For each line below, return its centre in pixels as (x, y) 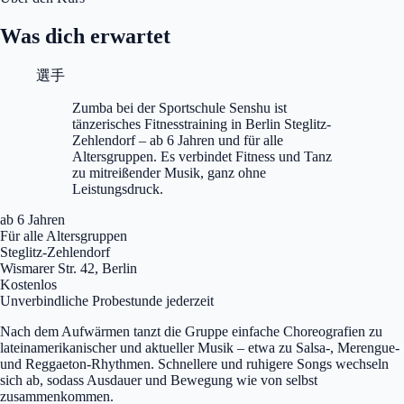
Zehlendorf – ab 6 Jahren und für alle (178, 140)
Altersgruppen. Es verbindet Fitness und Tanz (202, 156)
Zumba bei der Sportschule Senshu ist (179, 107)
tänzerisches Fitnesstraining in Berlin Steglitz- (202, 124)
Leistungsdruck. (118, 188)
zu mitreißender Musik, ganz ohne (169, 172)
